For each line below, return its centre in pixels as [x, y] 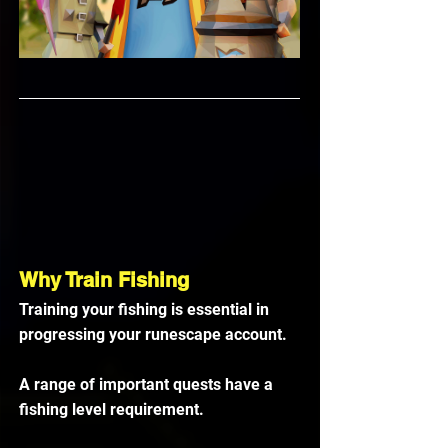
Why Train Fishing [104, 280]
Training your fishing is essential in [146, 310]
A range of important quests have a [148, 385]
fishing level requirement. [113, 410]
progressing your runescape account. [155, 335]
